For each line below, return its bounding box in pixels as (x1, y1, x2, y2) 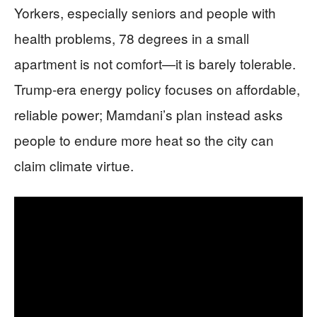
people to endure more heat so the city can (14, 129, 274, 149)
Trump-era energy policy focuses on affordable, (14, 79, 300, 98)
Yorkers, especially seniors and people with (14, 2, 276, 22)
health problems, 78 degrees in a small (14, 28, 249, 47)
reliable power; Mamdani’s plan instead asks (14, 104, 283, 124)
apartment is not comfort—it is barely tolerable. (14, 53, 296, 73)
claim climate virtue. (14, 155, 134, 175)
